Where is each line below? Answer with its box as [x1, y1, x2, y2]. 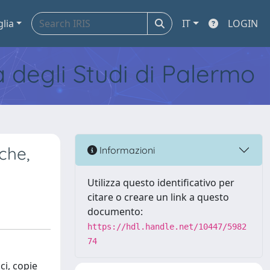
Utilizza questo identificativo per [87, 176, 234, 189]
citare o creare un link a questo [87, 190, 229, 204]
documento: [87, 205, 143, 218]
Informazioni [97, 143, 155, 156]
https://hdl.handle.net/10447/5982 [87, 222, 246, 231]
